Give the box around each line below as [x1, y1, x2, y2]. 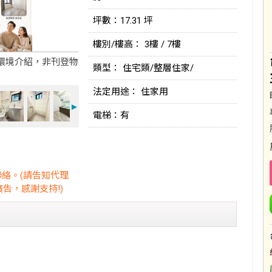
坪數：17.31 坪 [93, 15, 153, 26]
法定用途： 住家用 [93, 86, 168, 97]
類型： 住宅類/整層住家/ [93, 63, 194, 73]
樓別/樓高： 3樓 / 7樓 [93, 39, 181, 50]
